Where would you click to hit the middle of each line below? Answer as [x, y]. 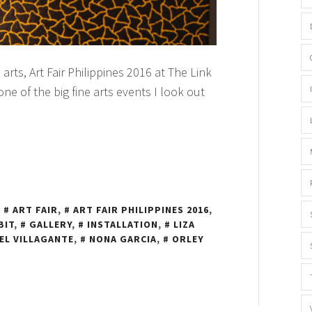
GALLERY [50, 225]
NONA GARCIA [123, 239]
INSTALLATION [123, 225]
